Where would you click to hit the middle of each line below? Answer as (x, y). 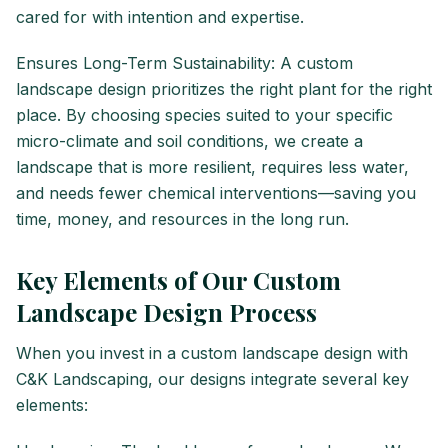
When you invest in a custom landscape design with (212, 353)
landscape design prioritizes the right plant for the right (224, 89)
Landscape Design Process (166, 312)
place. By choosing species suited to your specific (204, 115)
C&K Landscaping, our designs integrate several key (212, 379)
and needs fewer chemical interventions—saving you (216, 193)
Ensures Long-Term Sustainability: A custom (184, 63)
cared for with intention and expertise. (160, 17)
